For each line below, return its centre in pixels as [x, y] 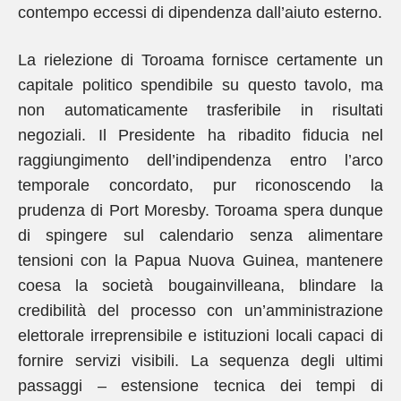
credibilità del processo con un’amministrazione [200, 311]
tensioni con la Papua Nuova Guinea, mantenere [200, 260]
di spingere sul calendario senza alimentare [200, 235]
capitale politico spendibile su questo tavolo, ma [200, 85]
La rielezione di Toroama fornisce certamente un [200, 60]
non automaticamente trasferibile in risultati [200, 110]
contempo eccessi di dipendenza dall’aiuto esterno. [200, 13]
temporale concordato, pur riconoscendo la [200, 185]
